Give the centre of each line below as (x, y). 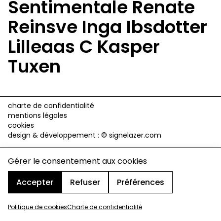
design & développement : (55, 135)
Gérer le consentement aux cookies (77, 161)
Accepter (35, 182)
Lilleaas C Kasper (84, 46)
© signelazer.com (131, 135)
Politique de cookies (37, 207)
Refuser (85, 182)
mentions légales (37, 115)
